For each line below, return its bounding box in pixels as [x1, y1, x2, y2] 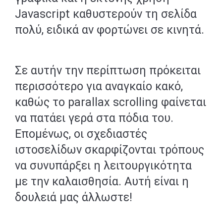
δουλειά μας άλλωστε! [15, 190, 132, 204]
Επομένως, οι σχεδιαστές [15, 127, 147, 141]
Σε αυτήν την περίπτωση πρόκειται [15, 63, 201, 77]
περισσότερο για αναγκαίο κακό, [15, 79, 183, 93]
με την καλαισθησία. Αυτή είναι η [15, 174, 189, 188]
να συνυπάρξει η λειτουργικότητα [15, 159, 192, 172]
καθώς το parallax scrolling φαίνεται [15, 95, 206, 109]
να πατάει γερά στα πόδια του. [15, 111, 173, 125]
